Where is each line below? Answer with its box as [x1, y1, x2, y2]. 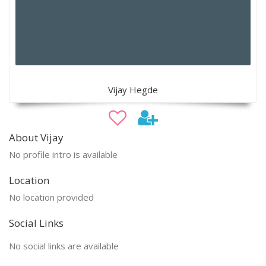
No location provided [9, 191, 94, 203]
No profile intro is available [9, 148, 118, 160]
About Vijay [9, 130, 64, 144]
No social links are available [9, 239, 119, 252]
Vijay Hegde [108, 83, 158, 96]
